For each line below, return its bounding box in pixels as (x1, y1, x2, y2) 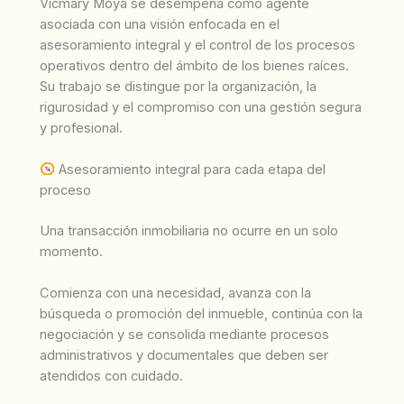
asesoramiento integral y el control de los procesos (40, 36, 355, 53)
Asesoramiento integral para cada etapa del (54, 161, 326, 178)
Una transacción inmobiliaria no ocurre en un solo (40, 222, 338, 239)
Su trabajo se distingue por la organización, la (40, 78, 317, 95)
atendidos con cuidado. (40, 368, 183, 385)
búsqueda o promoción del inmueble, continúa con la (40, 306, 363, 323)
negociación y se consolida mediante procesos (40, 326, 329, 344)
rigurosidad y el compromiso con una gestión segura (40, 98, 362, 115)
